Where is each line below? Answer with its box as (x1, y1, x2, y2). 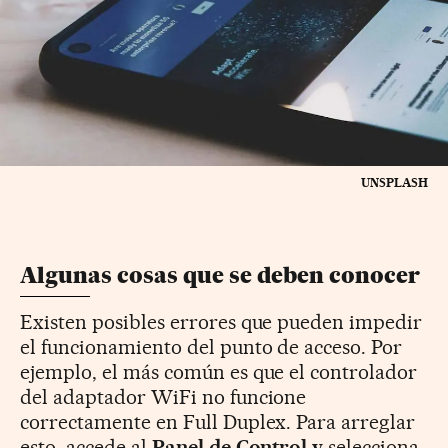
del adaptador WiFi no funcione (20, 384, 307, 409)
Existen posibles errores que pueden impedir (20, 309, 423, 334)
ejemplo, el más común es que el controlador (20, 359, 418, 384)
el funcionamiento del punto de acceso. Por (20, 334, 403, 359)
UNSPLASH (361, 174, 428, 190)
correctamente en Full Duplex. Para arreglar (20, 409, 416, 434)
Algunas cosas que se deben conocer (20, 261, 420, 289)
